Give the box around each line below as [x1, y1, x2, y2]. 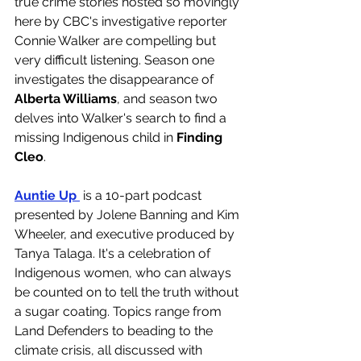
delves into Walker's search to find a [15, 110, 230, 126]
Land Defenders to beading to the [15, 323, 216, 338]
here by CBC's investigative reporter [15, 14, 230, 29]
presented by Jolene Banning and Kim [15, 207, 243, 222]
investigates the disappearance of [15, 72, 217, 87]
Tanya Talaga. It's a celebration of [15, 246, 214, 261]
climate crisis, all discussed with [15, 342, 205, 358]
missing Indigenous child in [15, 130, 176, 145]
